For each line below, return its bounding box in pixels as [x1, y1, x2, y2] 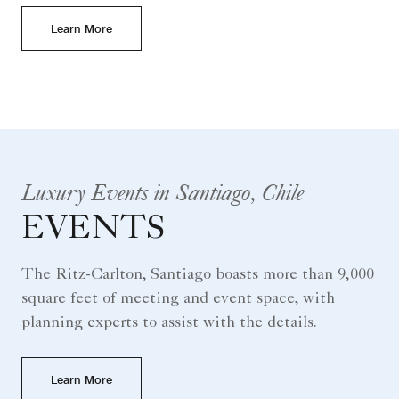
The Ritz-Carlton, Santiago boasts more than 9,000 [21, 266, 374, 283]
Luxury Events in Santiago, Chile [21, 177, 304, 206]
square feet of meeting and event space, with [21, 290, 335, 307]
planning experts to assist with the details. [21, 314, 317, 331]
